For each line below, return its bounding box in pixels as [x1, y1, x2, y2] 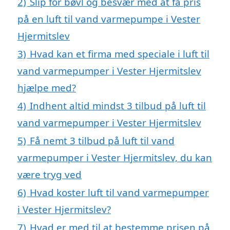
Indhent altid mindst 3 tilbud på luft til [30, 99, 206, 112]
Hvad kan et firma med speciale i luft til [30, 47, 209, 60]
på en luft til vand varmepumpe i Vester [17, 12, 200, 25]
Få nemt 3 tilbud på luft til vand [30, 133, 175, 147]
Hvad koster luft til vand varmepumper [30, 185, 209, 199]
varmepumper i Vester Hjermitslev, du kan [17, 150, 212, 164]
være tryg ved [17, 167, 82, 181]
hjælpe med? [17, 81, 76, 94]
